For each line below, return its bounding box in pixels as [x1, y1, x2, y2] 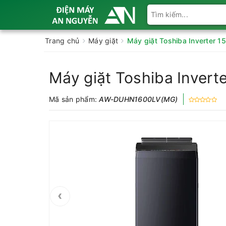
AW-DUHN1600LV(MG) [99, 95, 178, 103]
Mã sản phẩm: [49, 95, 99, 103]
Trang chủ [45, 36, 80, 45]
